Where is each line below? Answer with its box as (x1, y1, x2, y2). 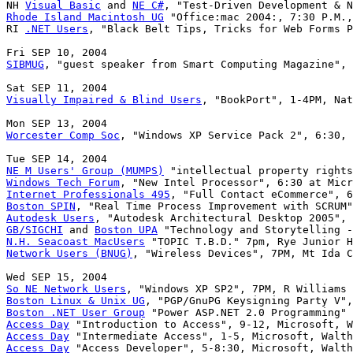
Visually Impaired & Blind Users (6, 94, 202, 106)
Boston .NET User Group (6, 307, 145, 319)
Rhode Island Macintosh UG (6, 11, 164, 24)
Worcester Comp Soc (6, 129, 120, 142)
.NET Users (25, 23, 88, 35)
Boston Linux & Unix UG (6, 295, 145, 307)
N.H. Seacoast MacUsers (6, 236, 145, 248)
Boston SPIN (6, 200, 76, 213)
